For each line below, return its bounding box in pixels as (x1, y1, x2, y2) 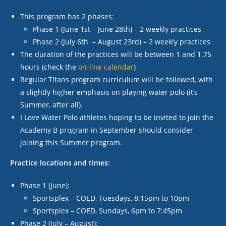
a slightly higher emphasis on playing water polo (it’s (20, 87, 198, 97)
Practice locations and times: (10, 158, 110, 168)
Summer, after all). (20, 100, 83, 110)
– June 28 (90, 24, 123, 34)
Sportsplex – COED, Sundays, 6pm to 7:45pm (33, 206, 182, 216)
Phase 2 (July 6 (33, 37, 81, 47)
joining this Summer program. (20, 138, 122, 148)
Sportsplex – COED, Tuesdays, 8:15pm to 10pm (33, 193, 189, 203)
